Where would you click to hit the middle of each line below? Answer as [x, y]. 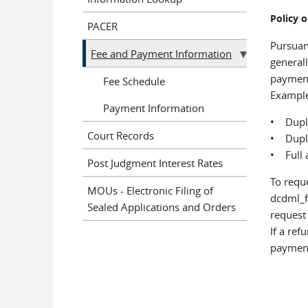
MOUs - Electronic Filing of [150, 190]
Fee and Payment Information [161, 53]
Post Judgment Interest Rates [155, 163]
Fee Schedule [134, 81]
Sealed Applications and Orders [162, 207]
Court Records [121, 135]
